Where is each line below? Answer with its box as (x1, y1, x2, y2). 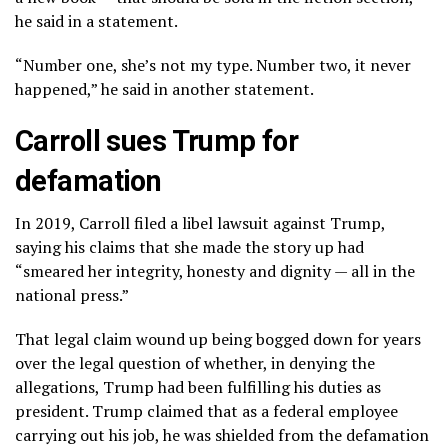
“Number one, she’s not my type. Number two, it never (15, 53, 411, 76)
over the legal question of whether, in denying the (15, 351, 375, 374)
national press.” (15, 283, 129, 306)
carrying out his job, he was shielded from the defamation (15, 423, 429, 446)
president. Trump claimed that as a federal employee (15, 399, 398, 422)
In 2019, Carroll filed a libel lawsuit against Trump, (15, 211, 385, 234)
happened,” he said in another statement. (15, 77, 314, 100)
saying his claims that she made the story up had (15, 235, 364, 258)
